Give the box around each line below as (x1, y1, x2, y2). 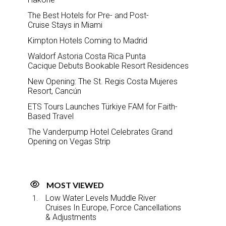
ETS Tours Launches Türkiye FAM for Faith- (28, 101, 178, 111)
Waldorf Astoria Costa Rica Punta (28, 51, 146, 61)
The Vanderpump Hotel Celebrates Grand (28, 127, 173, 137)
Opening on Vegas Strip (28, 136, 110, 146)
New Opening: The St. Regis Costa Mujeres (28, 76, 178, 86)
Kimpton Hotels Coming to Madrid (28, 35, 147, 45)
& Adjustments (45, 212, 96, 222)
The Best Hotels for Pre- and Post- (28, 10, 149, 20)
